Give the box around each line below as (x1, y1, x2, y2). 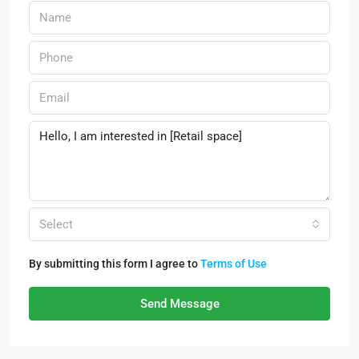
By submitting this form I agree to (29, 257, 200, 270)
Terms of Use (200, 257, 267, 270)
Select (39, 217, 73, 232)
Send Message (139, 296, 220, 311)
